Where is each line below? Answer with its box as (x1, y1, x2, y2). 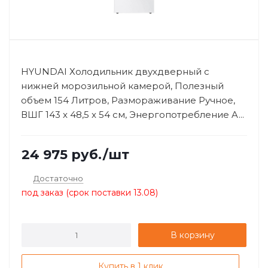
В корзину (170, 230, 215, 240)
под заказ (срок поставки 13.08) (22, 187, 158, 198)
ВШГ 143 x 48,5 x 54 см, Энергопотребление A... (21, 109, 244, 120)
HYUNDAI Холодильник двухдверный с (21, 66, 209, 77)
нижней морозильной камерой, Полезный (21, 80, 224, 92)
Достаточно (33, 173, 83, 183)
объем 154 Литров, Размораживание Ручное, (21, 95, 235, 106)
